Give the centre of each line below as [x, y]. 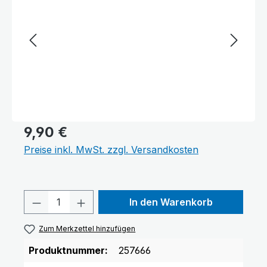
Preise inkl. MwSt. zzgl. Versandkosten [111, 150]
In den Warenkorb [171, 202]
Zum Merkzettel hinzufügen [87, 229]
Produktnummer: [68, 251]
